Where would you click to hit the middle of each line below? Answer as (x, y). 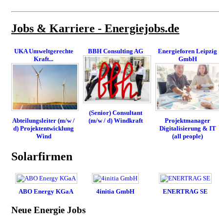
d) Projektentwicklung (44, 129)
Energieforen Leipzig (188, 51)
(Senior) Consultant (116, 113)
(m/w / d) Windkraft (116, 121)
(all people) (188, 136)
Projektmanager (188, 121)
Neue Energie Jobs (48, 210)
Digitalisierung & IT (187, 129)
